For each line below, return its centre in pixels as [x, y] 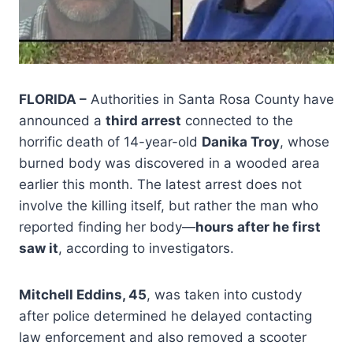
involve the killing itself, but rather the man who [169, 205]
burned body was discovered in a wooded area [169, 163]
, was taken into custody [224, 294]
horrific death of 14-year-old [110, 141]
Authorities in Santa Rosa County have [210, 99]
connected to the [237, 120]
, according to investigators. [146, 248]
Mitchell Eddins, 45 [83, 294]
